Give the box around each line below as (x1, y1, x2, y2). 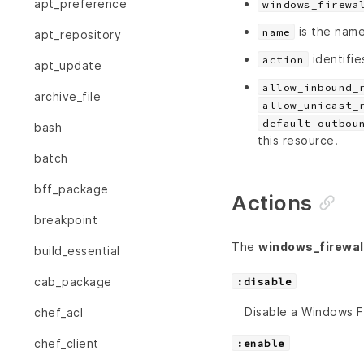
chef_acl (34, 305, 83, 320)
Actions (232, 189, 313, 215)
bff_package (34, 182, 109, 197)
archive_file (34, 89, 101, 104)
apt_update (34, 58, 102, 73)
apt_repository (34, 28, 121, 42)
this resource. (258, 132, 338, 147)
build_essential (34, 244, 120, 258)
